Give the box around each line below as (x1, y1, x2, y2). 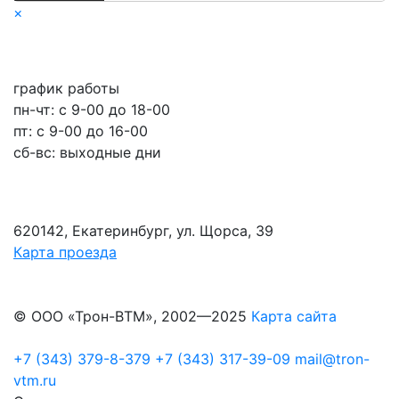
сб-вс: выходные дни (13, 143, 161, 162)
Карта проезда (13, 243, 117, 262)
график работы (13, 79, 119, 98)
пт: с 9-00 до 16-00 (13, 122, 148, 141)
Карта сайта (251, 307, 337, 326)
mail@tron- (295, 350, 370, 369)
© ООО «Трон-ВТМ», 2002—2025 (13, 307, 251, 326)
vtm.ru (13, 371, 56, 390)
